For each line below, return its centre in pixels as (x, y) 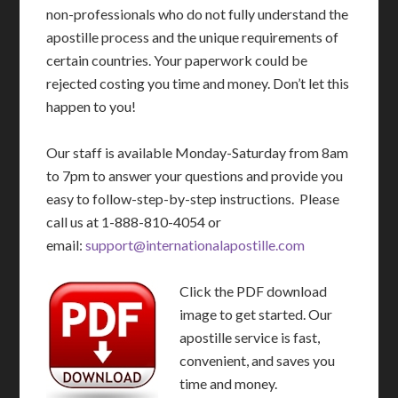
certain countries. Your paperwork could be (177, 60)
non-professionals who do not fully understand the (198, 14)
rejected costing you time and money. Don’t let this (198, 84)
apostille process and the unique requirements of (193, 37)
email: (66, 245)
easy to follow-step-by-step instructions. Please (193, 199)
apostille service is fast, (250, 338)
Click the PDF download (254, 291)
